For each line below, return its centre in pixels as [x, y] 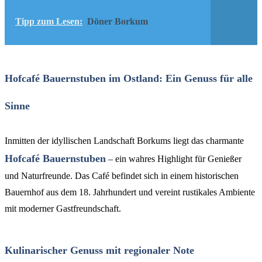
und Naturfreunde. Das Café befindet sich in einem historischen [122, 176]
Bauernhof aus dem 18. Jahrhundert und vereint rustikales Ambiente [130, 192]
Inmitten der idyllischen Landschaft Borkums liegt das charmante [124, 141]
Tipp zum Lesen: [49, 21]
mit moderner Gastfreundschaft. [63, 209]
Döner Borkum [118, 21]
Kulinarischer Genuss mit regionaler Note [99, 251]
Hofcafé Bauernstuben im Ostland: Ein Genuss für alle [129, 78]
